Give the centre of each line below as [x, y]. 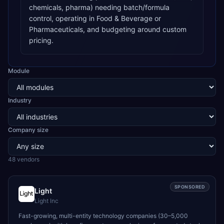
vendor [26, 159]
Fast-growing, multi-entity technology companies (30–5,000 [103, 216]
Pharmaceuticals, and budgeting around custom [108, 29]
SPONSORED [189, 187]
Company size [28, 130]
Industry [20, 100]
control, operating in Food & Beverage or [95, 18]
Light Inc [46, 201]
